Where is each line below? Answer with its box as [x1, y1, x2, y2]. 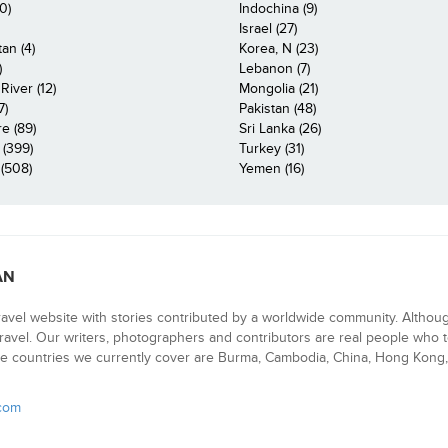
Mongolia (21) [239, 79, 318, 97]
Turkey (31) [239, 139, 304, 157]
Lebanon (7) [239, 59, 310, 77]
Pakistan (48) [239, 99, 316, 117]
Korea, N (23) [239, 39, 318, 57]
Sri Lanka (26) [239, 119, 321, 137]
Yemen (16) [239, 159, 304, 177]
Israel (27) [239, 19, 297, 37]
